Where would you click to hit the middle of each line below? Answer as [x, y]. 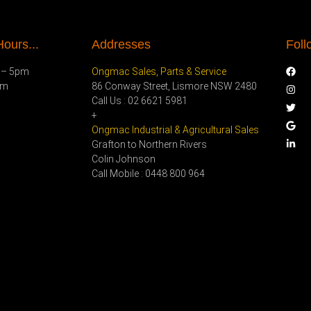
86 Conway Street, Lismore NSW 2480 [174, 86]
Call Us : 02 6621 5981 [140, 100]
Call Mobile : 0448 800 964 [148, 173]
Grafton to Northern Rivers [149, 144]
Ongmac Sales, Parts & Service [159, 71]
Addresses [121, 44]
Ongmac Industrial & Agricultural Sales [175, 129]
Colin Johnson [124, 159]
